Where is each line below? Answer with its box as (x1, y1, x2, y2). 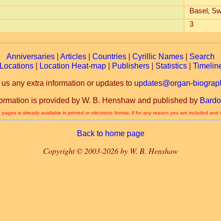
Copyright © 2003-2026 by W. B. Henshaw (43, 146, 178, 156)
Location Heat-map (39, 62, 106, 70)
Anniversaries (6, 52, 55, 61)
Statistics (155, 62, 187, 70)
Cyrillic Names (132, 52, 184, 61)
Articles (60, 52, 86, 61)
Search (189, 52, 215, 61)
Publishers (112, 62, 149, 70)
